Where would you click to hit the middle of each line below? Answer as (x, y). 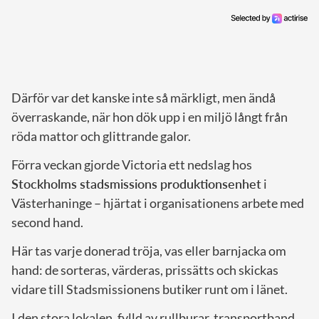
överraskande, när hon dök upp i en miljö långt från (150, 117)
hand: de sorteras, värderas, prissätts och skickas (145, 270)
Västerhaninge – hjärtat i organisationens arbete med (158, 203)
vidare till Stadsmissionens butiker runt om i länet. (150, 289)
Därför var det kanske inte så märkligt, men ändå (143, 98)
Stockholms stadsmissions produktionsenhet (136, 184)
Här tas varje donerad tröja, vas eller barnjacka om (149, 251)
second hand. (47, 223)
